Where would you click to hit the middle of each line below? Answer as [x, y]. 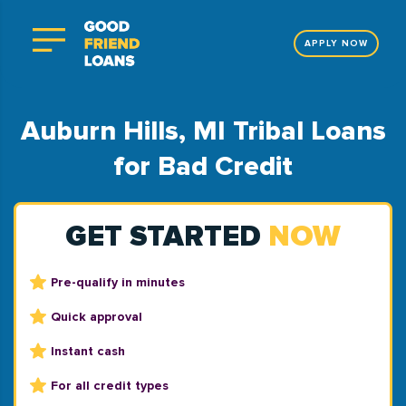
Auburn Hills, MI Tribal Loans [203, 131]
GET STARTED [167, 237]
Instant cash [88, 351]
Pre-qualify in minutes [118, 282]
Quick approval [97, 316]
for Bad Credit [203, 166]
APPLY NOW [336, 44]
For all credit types [110, 385]
